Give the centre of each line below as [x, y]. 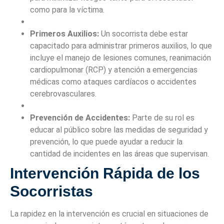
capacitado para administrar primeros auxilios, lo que [121, 46]
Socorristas [53, 191]
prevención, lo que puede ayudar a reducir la [106, 142]
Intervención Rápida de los [105, 173]
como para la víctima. [67, 10]
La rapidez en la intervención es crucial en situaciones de [109, 214]
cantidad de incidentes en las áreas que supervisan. [119, 154]
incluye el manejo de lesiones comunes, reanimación [120, 58]
